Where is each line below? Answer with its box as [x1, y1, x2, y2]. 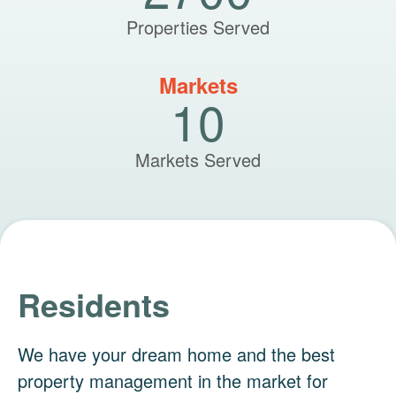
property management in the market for [18, 368, 328, 394]
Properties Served [126, 14, 270, 41]
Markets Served [135, 147, 261, 173]
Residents [18, 281, 170, 328]
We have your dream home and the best [18, 341, 335, 368]
